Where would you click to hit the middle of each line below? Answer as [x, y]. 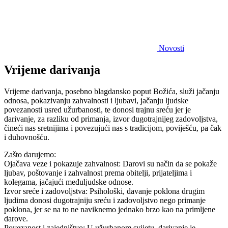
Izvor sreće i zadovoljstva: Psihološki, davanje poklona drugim [104, 191]
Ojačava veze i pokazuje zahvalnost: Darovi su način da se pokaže [110, 163]
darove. [16, 218]
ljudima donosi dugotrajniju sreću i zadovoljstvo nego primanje [105, 200]
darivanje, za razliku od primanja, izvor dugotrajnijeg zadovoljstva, [111, 119]
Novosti [172, 48]
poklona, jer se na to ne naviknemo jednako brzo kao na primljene [110, 209]
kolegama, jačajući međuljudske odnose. [69, 182]
